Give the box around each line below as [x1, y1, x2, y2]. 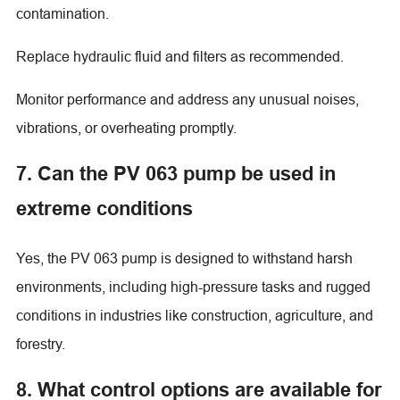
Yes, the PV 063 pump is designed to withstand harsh [15, 249, 353, 266]
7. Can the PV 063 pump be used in [15, 161, 336, 185]
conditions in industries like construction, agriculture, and [15, 306, 373, 323]
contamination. [15, 4, 109, 21]
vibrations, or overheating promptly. [15, 119, 237, 136]
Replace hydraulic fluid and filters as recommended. [15, 47, 344, 64]
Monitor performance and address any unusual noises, [15, 90, 359, 107]
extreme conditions [15, 196, 193, 220]
